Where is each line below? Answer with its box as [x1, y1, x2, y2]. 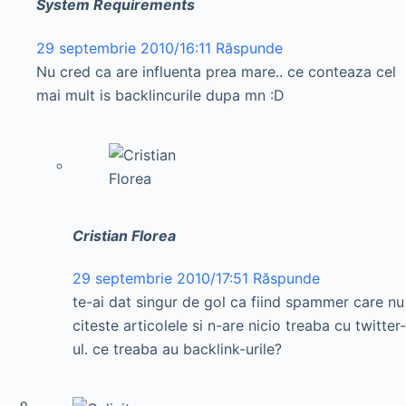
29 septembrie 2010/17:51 [72, 269, 248, 288]
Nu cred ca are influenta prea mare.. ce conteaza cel [36, 62, 396, 81]
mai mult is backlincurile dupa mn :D [36, 85, 285, 104]
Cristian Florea [72, 226, 176, 245]
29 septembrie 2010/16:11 [36, 38, 211, 57]
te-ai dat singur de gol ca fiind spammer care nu [72, 293, 404, 312]
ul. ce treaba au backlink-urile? [72, 340, 282, 359]
